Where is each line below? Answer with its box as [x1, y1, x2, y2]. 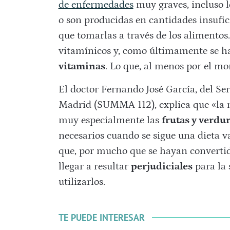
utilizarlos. [58, 176, 105, 188]
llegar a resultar [58, 161, 131, 172]
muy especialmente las [58, 114, 162, 126]
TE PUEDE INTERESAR [58, 212, 145, 224]
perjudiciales [130, 161, 193, 172]
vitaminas [58, 61, 105, 72]
